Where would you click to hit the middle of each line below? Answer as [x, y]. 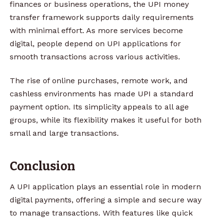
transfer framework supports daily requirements [102, 17]
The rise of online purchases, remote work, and [99, 80]
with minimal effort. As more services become [96, 30]
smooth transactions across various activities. [95, 56]
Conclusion [43, 166]
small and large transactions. [64, 133]
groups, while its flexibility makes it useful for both [106, 120]
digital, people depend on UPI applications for [95, 43]
